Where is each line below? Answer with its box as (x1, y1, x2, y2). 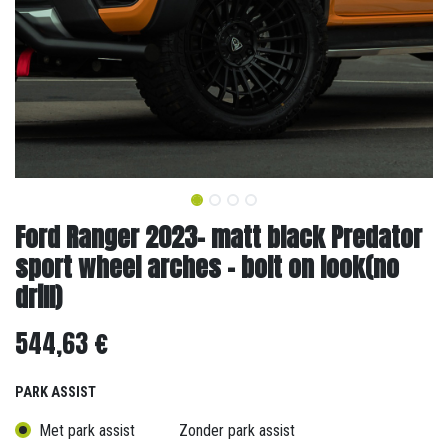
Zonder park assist (179, 420, 295, 440)
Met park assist (39, 420, 135, 440)
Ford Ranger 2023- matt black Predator (15, 217, 422, 256)
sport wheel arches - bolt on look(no (15, 247, 399, 286)
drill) (15, 277, 62, 316)
